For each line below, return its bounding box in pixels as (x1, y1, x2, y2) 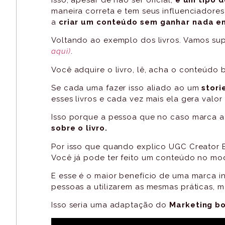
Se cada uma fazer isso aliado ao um (51, 83, 202, 92)
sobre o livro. (51, 124, 107, 133)
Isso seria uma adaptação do (51, 200, 170, 210)
